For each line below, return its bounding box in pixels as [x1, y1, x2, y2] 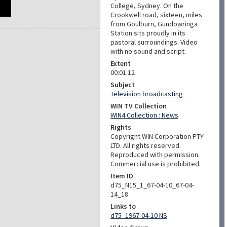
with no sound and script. [110, 47, 186, 56]
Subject [110, 80, 135, 89]
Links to [110, 202, 136, 211]
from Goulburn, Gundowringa [110, 19, 198, 28]
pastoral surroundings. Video [110, 37, 198, 47]
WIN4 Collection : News [110, 110, 178, 120]
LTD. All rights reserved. [110, 141, 181, 150]
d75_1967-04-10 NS [110, 211, 167, 220]
